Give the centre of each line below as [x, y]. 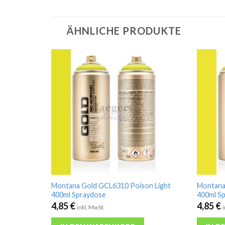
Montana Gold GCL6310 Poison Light [111, 186]
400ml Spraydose [78, 195]
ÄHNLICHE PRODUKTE [124, 31]
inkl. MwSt [90, 207]
